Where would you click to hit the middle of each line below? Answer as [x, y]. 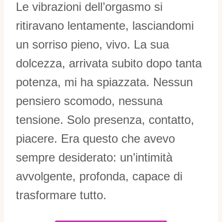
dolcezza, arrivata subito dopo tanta [109, 63]
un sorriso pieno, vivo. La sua [92, 44]
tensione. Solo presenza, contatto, [105, 119]
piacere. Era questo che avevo [95, 138]
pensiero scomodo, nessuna [89, 101]
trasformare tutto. [61, 195]
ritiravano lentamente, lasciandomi [105, 25]
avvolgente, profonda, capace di [99, 176]
